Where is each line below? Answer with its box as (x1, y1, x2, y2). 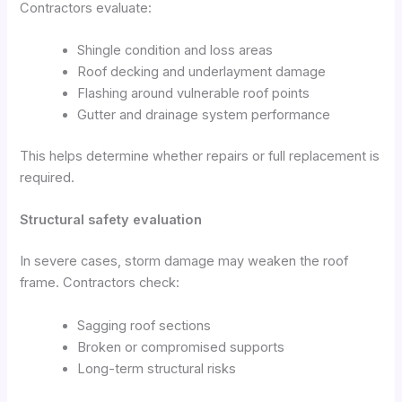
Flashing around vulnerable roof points (77, 85, 310, 102)
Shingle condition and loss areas (77, 42, 274, 59)
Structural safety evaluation (20, 212, 203, 229)
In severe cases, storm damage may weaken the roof (20, 253, 349, 270)
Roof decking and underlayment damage (77, 64, 327, 81)
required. (20, 170, 75, 187)
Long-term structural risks (77, 360, 237, 377)
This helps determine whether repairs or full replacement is (20, 148, 380, 165)
